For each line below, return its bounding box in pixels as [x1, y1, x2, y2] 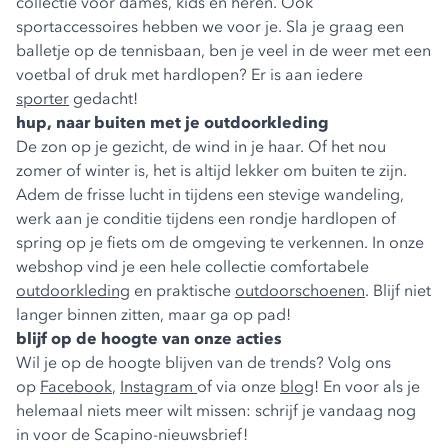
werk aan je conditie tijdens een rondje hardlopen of [16, 208, 396, 229]
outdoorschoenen [235, 280, 365, 301]
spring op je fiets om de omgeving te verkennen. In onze [16, 232, 424, 253]
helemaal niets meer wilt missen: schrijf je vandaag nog [16, 400, 416, 421]
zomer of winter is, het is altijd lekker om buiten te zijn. [16, 160, 407, 181]
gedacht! [69, 88, 138, 109]
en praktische [130, 280, 235, 301]
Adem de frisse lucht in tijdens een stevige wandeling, [16, 184, 404, 205]
